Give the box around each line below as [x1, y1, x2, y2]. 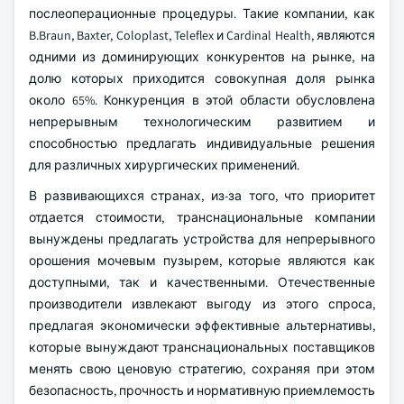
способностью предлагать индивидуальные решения [29, 135, 375, 151]
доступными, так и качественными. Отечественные [29, 274, 375, 290]
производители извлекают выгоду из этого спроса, [29, 296, 375, 312]
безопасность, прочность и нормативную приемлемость [29, 382, 375, 399]
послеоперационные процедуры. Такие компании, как [29, 5, 375, 22]
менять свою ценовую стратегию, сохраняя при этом [29, 361, 375, 377]
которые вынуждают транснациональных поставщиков [29, 339, 375, 355]
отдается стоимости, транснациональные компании [29, 209, 375, 225]
